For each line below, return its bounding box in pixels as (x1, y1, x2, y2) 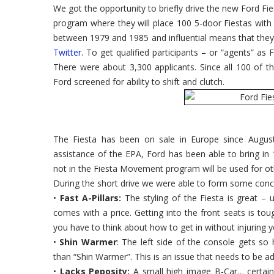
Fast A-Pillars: (59, 192, 122, 204)
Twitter (53, 46, 81, 58)
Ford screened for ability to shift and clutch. (53, 76, 224, 87)
